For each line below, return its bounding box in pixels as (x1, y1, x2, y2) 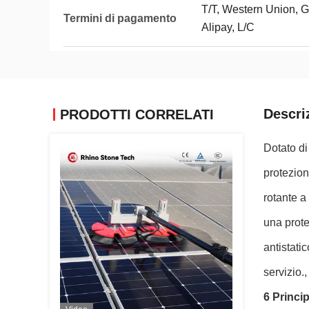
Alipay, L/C (201, 21, 255, 33)
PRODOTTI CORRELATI (60, 107, 214, 122)
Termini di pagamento (63, 12, 177, 24)
